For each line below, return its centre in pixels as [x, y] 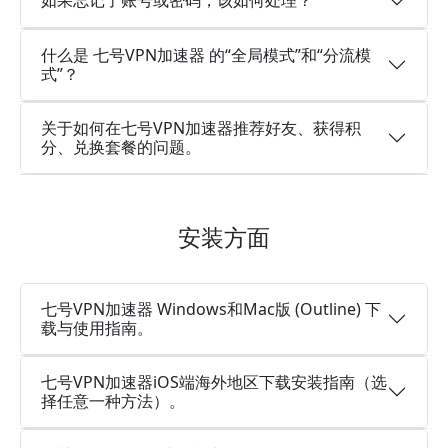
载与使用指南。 [97, 327]
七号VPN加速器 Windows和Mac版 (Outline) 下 [211, 308]
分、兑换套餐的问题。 [121, 146]
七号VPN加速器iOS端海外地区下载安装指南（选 [214, 381]
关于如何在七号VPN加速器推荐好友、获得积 [201, 127]
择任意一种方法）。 [113, 400]
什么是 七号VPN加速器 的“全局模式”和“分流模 [206, 54]
